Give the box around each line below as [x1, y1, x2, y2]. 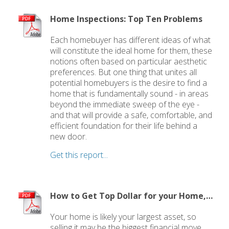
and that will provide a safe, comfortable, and [50, 109, 213, 121]
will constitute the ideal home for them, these [50, 45, 213, 56]
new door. [50, 131, 87, 142]
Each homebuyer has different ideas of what [50, 34, 211, 45]
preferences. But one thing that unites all [50, 66, 197, 78]
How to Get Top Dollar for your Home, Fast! [206, 190, 213, 201]
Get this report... [50, 149, 108, 161]
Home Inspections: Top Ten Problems [50, 13, 203, 25]
